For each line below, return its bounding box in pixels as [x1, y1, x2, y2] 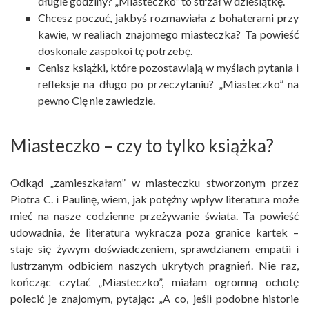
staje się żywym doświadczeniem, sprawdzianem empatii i [10, 242, 299, 256]
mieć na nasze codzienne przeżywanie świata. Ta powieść [10, 209, 299, 223]
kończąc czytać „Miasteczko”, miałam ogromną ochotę [10, 275, 299, 289]
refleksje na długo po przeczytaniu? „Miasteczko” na [38, 77, 299, 91]
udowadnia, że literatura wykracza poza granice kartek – [10, 226, 299, 239]
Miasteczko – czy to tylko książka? [10, 134, 274, 157]
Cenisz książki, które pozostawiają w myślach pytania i [38, 61, 299, 74]
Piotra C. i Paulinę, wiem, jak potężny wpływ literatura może [10, 192, 299, 206]
